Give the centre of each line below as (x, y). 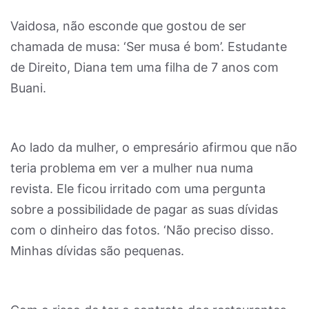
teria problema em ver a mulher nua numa (132, 168)
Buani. (28, 88)
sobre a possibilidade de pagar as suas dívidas (144, 209)
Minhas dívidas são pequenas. (97, 251)
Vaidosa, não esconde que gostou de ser (128, 26)
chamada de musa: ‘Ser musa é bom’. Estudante (149, 47)
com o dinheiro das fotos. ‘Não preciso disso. (142, 230)
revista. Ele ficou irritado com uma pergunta (138, 189)
